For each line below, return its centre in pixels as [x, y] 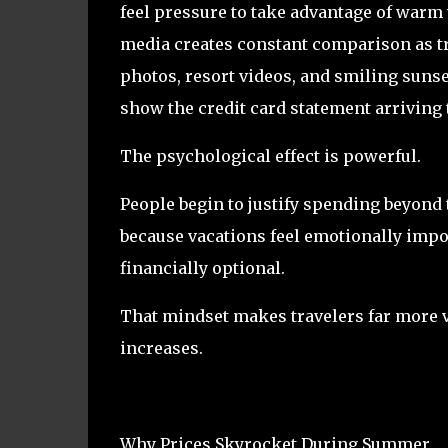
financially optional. [202, 267]
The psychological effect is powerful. [270, 155]
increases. [161, 347]
